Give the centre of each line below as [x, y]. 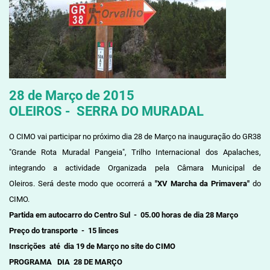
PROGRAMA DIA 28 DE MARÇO [65, 262]
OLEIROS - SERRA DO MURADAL [106, 111]
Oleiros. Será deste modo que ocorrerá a [82, 183]
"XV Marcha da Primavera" [202, 183]
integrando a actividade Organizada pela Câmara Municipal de [135, 168]
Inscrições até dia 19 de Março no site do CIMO [92, 246]
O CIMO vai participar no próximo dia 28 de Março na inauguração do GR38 [135, 136]
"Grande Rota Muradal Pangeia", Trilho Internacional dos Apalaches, [135, 152]
